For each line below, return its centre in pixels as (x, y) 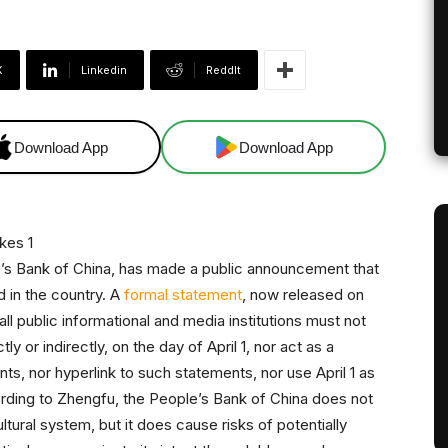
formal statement (183, 295)
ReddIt (223, 70)
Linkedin (104, 70)
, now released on (303, 295)
